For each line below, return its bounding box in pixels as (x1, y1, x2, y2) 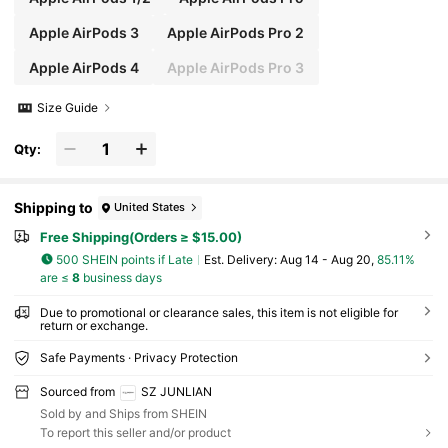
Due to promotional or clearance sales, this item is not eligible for (39, 305, 398, 321)
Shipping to (14, 199, 94, 217)
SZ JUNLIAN (140, 384, 212, 400)
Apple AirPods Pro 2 (167, 23, 305, 41)
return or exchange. (39, 318, 148, 334)
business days (79, 270, 162, 286)
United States (114, 200, 186, 215)
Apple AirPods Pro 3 (167, 58, 305, 76)
